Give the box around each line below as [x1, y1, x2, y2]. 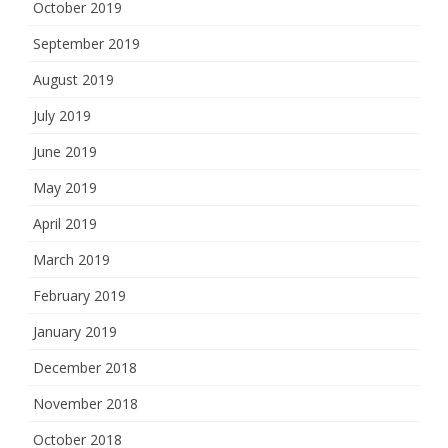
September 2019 [33, 34, 140, 54]
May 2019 [33, 178, 97, 198]
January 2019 [33, 322, 117, 342]
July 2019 [33, 106, 91, 126]
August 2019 [33, 70, 114, 90]
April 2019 [33, 214, 97, 234]
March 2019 [33, 250, 110, 270]
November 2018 [33, 394, 138, 414]
